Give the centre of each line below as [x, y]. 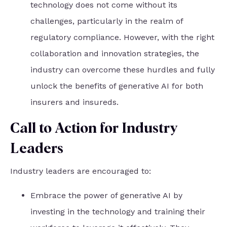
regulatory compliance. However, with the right [122, 37]
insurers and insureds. [74, 102]
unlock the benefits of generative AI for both [117, 86]
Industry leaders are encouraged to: [81, 171]
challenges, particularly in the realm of [107, 21]
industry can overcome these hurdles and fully [123, 70]
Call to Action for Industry [94, 129]
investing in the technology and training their [118, 212]
